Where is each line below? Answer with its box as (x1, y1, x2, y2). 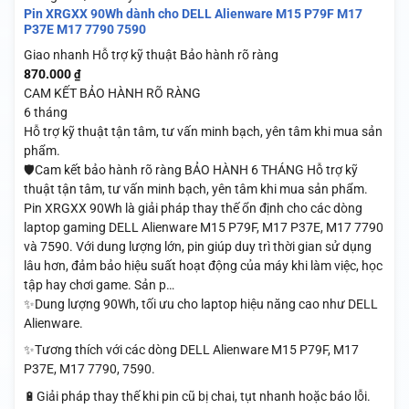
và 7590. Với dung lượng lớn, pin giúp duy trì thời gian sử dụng (23, 239, 372, 255)
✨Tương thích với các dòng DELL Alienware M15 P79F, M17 (23, 342, 359, 358)
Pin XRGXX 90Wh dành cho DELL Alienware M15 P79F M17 (23, 6, 362, 22)
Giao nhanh (23, 47, 89, 63)
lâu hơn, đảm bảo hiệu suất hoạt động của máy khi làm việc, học (23, 258, 383, 274)
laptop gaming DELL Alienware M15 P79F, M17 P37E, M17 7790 (23, 220, 383, 236)
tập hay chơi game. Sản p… (23, 278, 174, 293)
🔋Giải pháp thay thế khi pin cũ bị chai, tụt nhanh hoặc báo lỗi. (23, 388, 371, 404)
